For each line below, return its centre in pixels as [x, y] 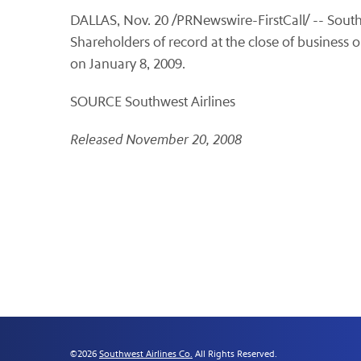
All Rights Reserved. [235, 354]
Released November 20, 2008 [156, 140]
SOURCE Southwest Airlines [153, 102]
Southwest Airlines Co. [146, 354]
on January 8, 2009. [128, 64]
